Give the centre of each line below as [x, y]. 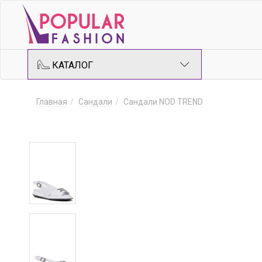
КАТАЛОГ [71, 65]
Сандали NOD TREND [163, 102]
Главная [52, 102]
